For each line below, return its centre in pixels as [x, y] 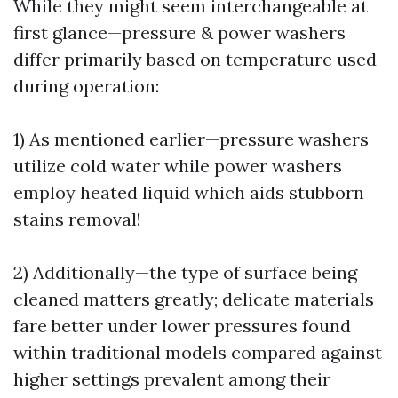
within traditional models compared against [198, 352]
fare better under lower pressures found [182, 326]
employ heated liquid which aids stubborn [189, 192]
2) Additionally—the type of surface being [185, 272]
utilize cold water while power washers [178, 166]
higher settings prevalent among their [172, 379]
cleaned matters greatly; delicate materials [194, 299]
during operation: [86, 86]
